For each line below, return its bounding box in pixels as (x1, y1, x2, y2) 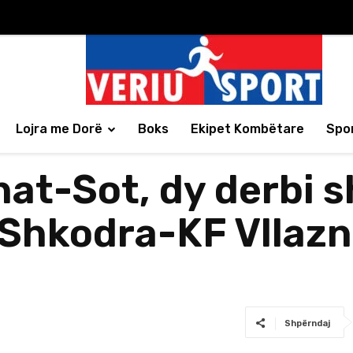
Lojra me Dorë (16, 121, 102, 136)
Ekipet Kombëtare (191, 121, 304, 136)
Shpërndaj (284, 318, 330, 329)
